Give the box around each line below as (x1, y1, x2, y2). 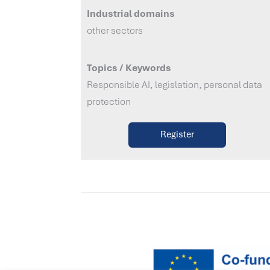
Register (160, 128, 194, 141)
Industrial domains (87, 7, 175, 20)
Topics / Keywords (87, 61, 172, 74)
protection (87, 95, 131, 108)
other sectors (87, 24, 143, 37)
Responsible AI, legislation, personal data (87, 78, 263, 91)
